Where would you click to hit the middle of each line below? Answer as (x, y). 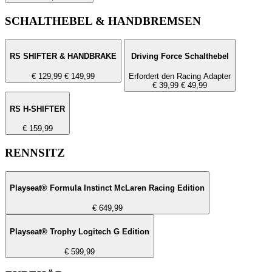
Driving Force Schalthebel (180, 56)
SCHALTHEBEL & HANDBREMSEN (103, 21)
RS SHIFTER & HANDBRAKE (63, 56)
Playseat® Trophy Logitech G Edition (80, 231)
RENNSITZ (35, 153)
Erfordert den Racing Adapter (180, 76)
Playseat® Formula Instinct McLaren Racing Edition (107, 188)
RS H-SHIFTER (37, 109)
